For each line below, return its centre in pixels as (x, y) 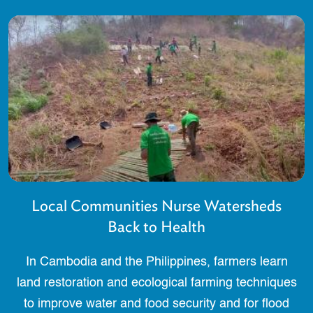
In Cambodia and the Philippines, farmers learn (156, 262)
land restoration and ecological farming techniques (156, 283)
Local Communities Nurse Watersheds (156, 206)
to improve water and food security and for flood (156, 304)
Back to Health (156, 227)
